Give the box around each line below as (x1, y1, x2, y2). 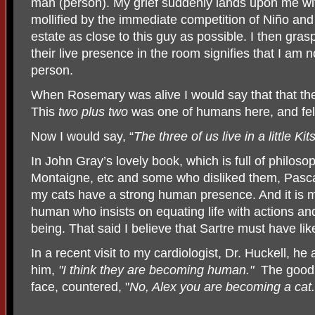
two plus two (58, 104, 128, 119)
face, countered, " (31, 279, 129, 294)
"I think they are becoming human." (58, 262, 261, 277)
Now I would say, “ (31, 129, 134, 143)
